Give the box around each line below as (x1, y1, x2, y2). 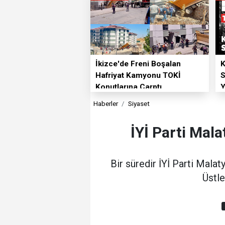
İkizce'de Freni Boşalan (95, 59, 181, 69)
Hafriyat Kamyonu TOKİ (95, 71, 181, 80)
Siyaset (128, 99, 150, 108)
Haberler (93, 99, 119, 108)
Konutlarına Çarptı (95, 82, 162, 92)
